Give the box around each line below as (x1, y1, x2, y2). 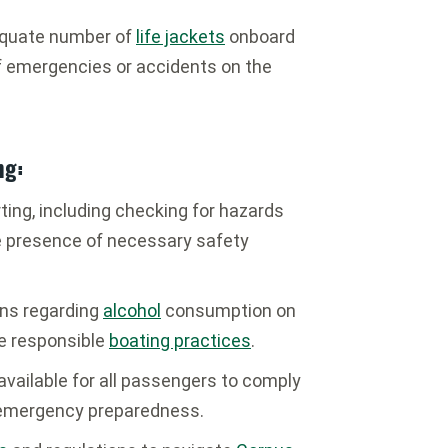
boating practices (109, 330, 251, 351)
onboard (225, 26, 295, 47)
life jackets (136, 26, 225, 47)
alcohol (103, 300, 161, 321)
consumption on (161, 300, 296, 321)
